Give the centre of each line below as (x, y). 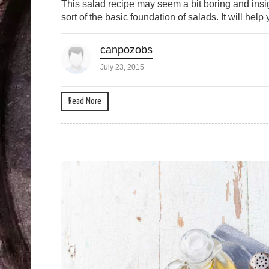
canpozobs (126, 50)
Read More (85, 101)
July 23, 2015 (122, 68)
